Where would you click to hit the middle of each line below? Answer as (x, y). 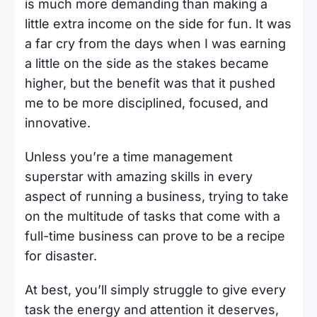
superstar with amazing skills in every (139, 177)
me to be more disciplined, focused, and (146, 103)
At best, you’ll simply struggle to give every (155, 290)
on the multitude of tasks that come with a (152, 217)
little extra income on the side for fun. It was (158, 24)
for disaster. (63, 256)
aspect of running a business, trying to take (157, 197)
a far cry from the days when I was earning (155, 44)
